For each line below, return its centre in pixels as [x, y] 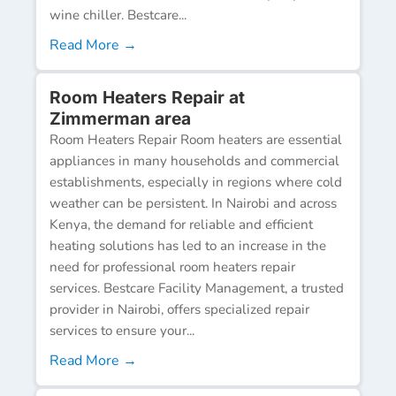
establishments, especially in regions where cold [196, 182]
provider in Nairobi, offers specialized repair [179, 309]
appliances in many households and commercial [194, 160]
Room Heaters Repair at [147, 97]
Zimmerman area [120, 118]
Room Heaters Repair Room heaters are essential [196, 139]
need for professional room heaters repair [172, 267]
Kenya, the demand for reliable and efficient [181, 224]
